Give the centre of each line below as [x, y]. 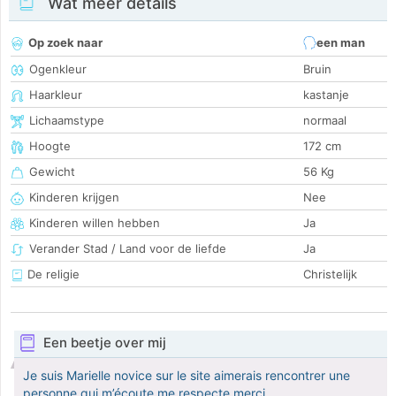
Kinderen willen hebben [95, 223]
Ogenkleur [58, 69]
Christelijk [330, 274]
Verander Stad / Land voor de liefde [128, 249]
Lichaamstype [67, 121]
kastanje [326, 95]
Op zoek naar [65, 43]
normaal [325, 121]
